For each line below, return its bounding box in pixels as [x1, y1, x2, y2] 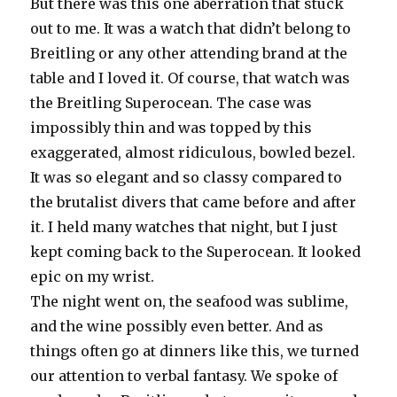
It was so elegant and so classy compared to [30, 167, 343, 186]
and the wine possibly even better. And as [30, 316, 324, 335]
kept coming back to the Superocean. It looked [30, 242, 362, 261]
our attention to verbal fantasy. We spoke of [30, 366, 339, 385]
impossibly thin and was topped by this [30, 118, 313, 136]
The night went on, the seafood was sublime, [30, 292, 349, 310]
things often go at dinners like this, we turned [30, 341, 360, 360]
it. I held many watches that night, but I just [30, 217, 339, 236]
